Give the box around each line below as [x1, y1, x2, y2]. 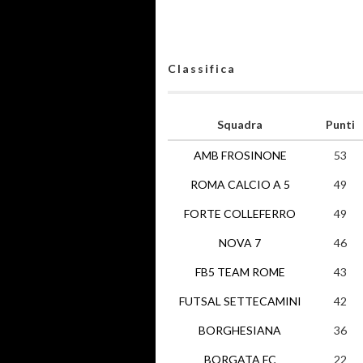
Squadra [217, 117, 263, 131]
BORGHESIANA [199, 323, 281, 337]
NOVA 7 [219, 236, 261, 250]
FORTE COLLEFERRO [184, 207, 296, 220]
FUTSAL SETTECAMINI [178, 294, 301, 308]
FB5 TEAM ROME [194, 265, 285, 279]
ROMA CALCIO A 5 [190, 177, 290, 191]
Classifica [168, 62, 236, 75]
